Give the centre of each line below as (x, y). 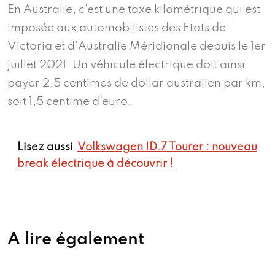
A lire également (76, 239)
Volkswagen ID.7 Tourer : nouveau (167, 147)
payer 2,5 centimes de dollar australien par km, (136, 83)
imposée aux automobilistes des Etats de (117, 28)
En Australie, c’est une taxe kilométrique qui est (134, 9)
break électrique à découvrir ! (95, 164)
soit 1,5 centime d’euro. (69, 101)
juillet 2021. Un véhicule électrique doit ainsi (126, 64)
